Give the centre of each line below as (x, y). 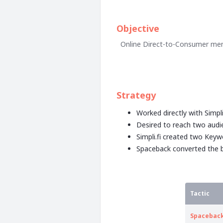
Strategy (136, 95)
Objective (138, 29)
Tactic (200, 194)
